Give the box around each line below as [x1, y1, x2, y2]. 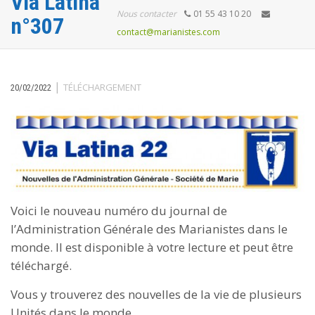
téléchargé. [11, 257, 72, 274]
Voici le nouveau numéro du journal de [11, 202, 227, 219]
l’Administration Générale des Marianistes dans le [11, 221, 288, 238]
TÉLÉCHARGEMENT [63, 81, 141, 94]
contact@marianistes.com [117, 26, 220, 38]
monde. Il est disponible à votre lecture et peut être [11, 239, 293, 256]
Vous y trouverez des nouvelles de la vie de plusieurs [11, 285, 302, 302]
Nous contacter [117, 8, 176, 20]
